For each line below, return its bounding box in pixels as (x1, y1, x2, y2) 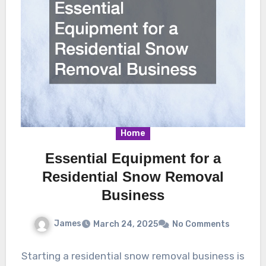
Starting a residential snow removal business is (21, 250, 245, 262)
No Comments (172, 219, 230, 230)
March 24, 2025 (93, 219, 158, 230)
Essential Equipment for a (45, 150, 221, 167)
